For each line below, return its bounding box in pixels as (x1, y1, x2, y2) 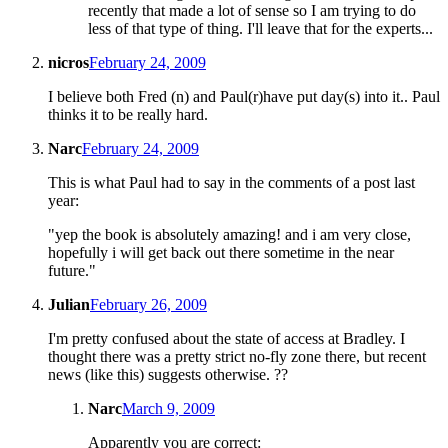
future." (48, 262, 96, 280)
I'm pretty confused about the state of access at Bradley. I (48, 330, 405, 348)
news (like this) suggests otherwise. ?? (48, 366, 288, 384)
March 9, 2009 (122, 400, 215, 418)
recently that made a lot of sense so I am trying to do (88, 2, 416, 20)
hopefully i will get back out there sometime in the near (48, 244, 394, 262)
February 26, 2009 (90, 296, 207, 314)
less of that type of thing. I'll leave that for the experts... (88, 20, 433, 38)
